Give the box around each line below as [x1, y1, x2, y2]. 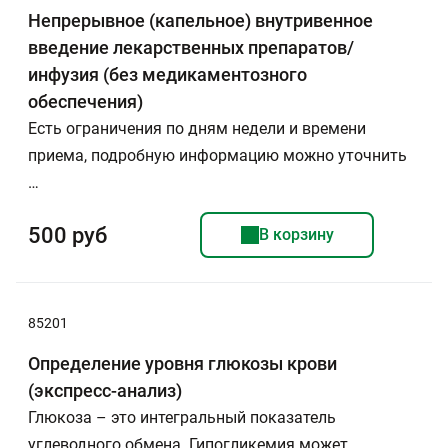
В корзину [258, 225, 334, 244]
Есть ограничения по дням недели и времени [28, 119, 366, 138]
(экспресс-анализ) [28, 380, 182, 401]
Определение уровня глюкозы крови [28, 353, 337, 374]
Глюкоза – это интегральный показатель [28, 408, 336, 427]
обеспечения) [28, 91, 143, 112]
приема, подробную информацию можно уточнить [28, 146, 407, 165]
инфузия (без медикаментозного [28, 64, 307, 85]
